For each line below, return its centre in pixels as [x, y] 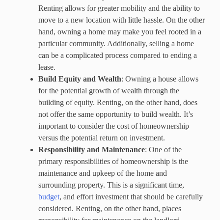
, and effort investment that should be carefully [131, 196]
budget [49, 196]
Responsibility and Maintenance [92, 149]
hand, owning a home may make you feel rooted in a [120, 31]
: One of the [163, 149]
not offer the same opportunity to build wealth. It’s [116, 114]
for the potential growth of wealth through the [109, 90]
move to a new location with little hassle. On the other [122, 20]
